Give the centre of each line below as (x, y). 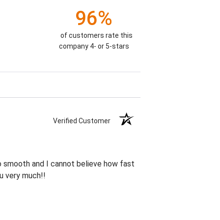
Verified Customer (84, 121)
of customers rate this (96, 36)
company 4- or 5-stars (94, 46)
